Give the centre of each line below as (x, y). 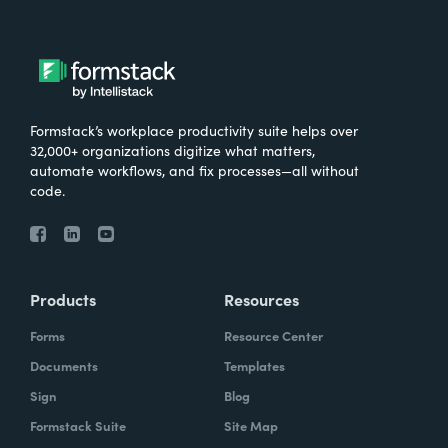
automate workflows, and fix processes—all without (194, 169)
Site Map (251, 425)
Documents (64, 365)
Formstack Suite (78, 425)
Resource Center (273, 335)
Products (63, 298)
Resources (261, 298)
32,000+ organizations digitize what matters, (172, 149)
